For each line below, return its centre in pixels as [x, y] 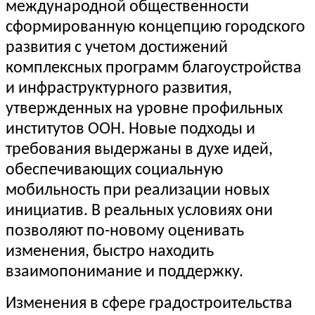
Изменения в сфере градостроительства [149, 304]
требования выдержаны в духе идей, [139, 150]
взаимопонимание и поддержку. [124, 272]
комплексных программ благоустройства [154, 69]
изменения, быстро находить [110, 252]
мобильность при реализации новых [137, 191]
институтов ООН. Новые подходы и [130, 130]
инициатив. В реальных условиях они [139, 211]
